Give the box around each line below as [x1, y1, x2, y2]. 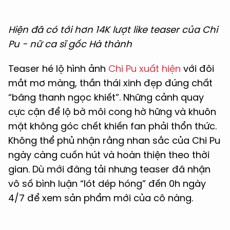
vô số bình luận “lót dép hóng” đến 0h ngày [8, 177, 206, 190]
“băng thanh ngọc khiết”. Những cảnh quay [8, 91, 204, 104]
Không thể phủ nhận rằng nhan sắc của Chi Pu [8, 134, 220, 147]
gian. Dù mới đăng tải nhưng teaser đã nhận [8, 163, 210, 176]
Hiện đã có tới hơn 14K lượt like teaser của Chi [8, 23, 218, 36]
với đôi [181, 62, 214, 75]
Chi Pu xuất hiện [108, 62, 181, 75]
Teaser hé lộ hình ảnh [8, 62, 108, 75]
